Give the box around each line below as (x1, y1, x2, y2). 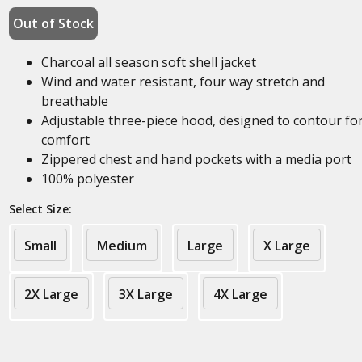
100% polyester (40, 170, 134, 187)
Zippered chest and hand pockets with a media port (40, 150, 351, 168)
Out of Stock (12, 15, 94, 32)
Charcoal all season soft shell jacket (40, 53, 256, 71)
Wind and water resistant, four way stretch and (40, 73, 325, 90)
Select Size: (8, 201, 72, 217)
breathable (40, 92, 108, 110)
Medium (96, 237, 147, 255)
